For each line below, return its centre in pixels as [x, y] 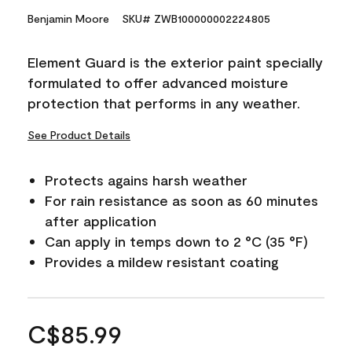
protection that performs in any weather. [164, 103]
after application [101, 220]
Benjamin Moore [68, 18]
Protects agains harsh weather [146, 180]
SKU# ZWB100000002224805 [196, 18]
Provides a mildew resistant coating [162, 261]
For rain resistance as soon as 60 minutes [181, 200]
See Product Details [79, 134]
